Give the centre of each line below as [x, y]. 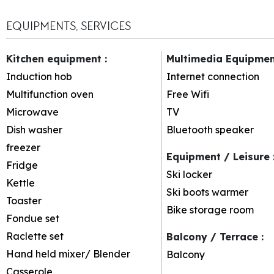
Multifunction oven [50, 94]
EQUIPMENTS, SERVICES [68, 26]
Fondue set [33, 218]
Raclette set [35, 236]
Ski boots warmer [207, 192]
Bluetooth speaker [210, 129]
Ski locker [189, 174]
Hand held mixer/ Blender [68, 254]
